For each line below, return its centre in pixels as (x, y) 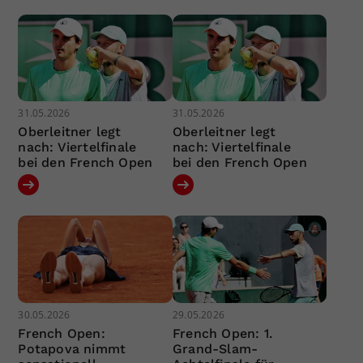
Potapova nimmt (72, 348)
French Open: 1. (222, 333)
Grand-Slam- (215, 348)
